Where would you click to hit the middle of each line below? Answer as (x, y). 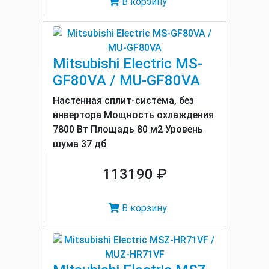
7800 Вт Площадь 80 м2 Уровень (128, 129)
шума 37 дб (80, 144)
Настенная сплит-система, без (123, 101)
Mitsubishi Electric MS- (128, 64)
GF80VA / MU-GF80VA (126, 80)
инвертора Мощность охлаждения (133, 115)
